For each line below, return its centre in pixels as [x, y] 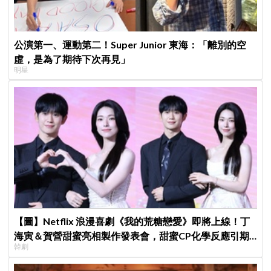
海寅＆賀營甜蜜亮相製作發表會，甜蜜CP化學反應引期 [132, 236]
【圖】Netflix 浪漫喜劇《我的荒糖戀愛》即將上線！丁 [132, 221]
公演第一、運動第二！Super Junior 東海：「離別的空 [130, 45]
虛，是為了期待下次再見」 [72, 59]
